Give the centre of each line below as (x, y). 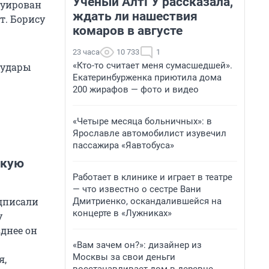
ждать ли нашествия (135, 16)
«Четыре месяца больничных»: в (142, 121)
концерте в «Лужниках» (122, 213)
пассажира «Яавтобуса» (123, 145)
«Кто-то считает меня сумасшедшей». (153, 65)
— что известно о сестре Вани (137, 189)
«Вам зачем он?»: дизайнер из (137, 245)
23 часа (86, 52)
